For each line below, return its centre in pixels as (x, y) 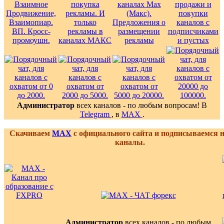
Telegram (95, 114)
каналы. (130, 142)
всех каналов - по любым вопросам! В (141, 105)
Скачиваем (31, 133)
